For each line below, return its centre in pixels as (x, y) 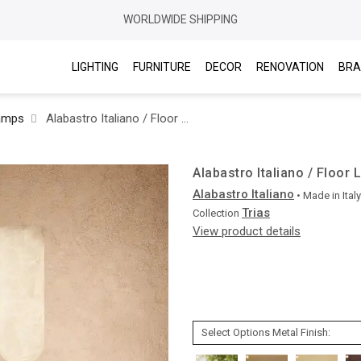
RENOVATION (290, 67)
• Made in (318, 195)
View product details (247, 231)
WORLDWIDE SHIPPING (180, 19)
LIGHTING (95, 67)
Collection (216, 213)
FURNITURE (162, 67)
